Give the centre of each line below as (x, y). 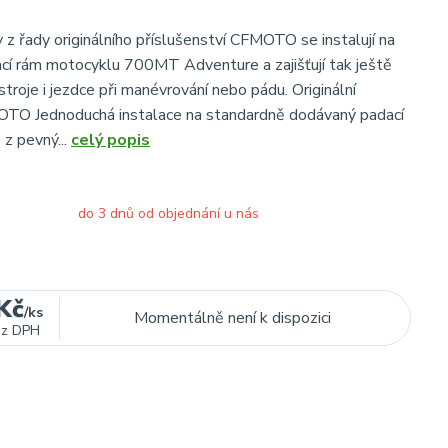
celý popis (110, 140)
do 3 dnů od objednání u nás (168, 213)
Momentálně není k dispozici (232, 318)
